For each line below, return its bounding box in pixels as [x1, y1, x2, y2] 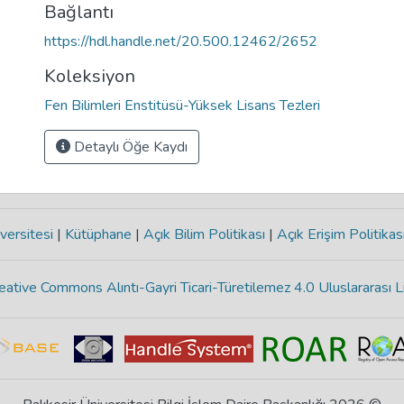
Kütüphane [60, 225, 135, 244]
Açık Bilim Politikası [139, 225, 269, 244]
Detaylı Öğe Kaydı [70, 137, 188, 157]
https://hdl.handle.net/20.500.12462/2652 [44, 32, 317, 51]
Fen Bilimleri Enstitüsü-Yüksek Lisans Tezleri [44, 96, 320, 115]
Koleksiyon [44, 64, 135, 88]
